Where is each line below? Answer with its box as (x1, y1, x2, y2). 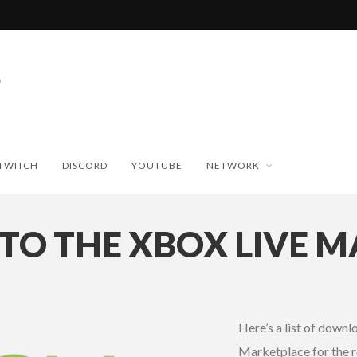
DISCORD (61, 159, 108, 171)
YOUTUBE (131, 159, 182, 171)
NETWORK (206, 159, 260, 171)
